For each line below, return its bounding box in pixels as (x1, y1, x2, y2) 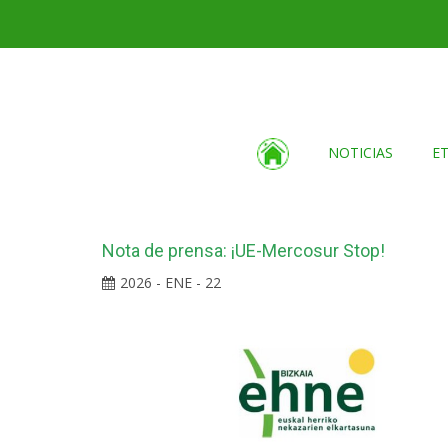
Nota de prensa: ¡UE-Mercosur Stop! (102, 240, 385, 261)
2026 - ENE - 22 (120, 273, 221, 292)
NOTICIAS (327, 143, 393, 162)
